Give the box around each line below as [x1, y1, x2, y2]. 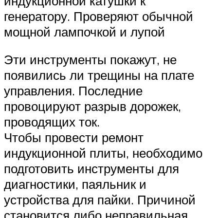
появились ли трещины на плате [4, 67, 194, 83]
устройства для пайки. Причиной [4, 192, 196, 208]
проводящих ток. [4, 114, 100, 130]
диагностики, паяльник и [4, 176, 146, 192]
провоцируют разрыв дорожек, [4, 98, 181, 114]
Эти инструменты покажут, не [4, 52, 177, 68]
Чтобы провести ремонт [4, 129, 144, 145]
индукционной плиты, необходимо [4, 145, 202, 161]
